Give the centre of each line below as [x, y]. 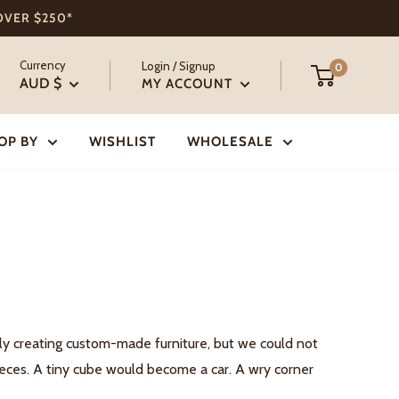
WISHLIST [122, 142]
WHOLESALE [230, 142]
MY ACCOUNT [189, 83]
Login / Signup [179, 65]
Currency [43, 65]
